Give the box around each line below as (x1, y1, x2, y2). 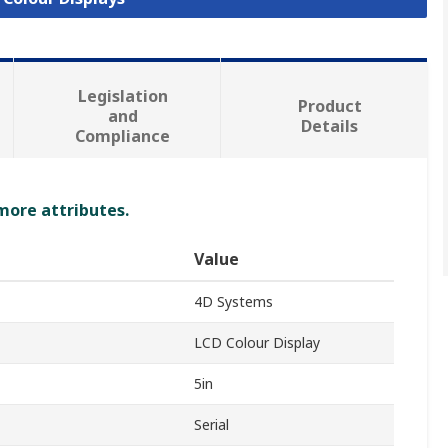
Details (301, 115, 359, 138)
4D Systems (194, 292, 273, 312)
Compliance (75, 125, 171, 148)
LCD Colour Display (194, 333, 320, 353)
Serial (194, 415, 229, 435)
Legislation (77, 85, 168, 108)
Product (297, 95, 362, 118)
